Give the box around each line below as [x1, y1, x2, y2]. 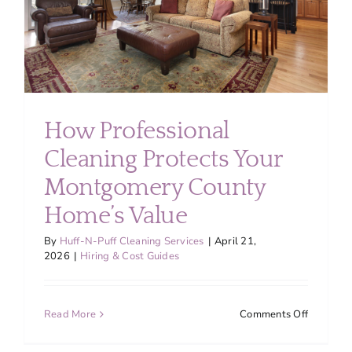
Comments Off [240, 307, 308, 322]
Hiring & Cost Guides [80, 249, 180, 264]
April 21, [214, 234, 257, 249]
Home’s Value [44, 203, 188, 230]
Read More [44, 307, 97, 322]
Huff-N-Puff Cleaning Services [59, 234, 204, 249]
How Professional [44, 118, 229, 145]
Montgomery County [44, 174, 266, 202]
